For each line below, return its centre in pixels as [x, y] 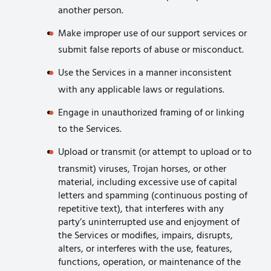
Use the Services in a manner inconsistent [145, 73]
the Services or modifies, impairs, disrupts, [145, 236]
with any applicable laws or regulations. [141, 90]
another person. [91, 11]
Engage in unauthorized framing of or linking [151, 113]
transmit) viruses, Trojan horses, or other [142, 169]
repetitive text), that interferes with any [141, 209]
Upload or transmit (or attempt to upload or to [155, 153]
